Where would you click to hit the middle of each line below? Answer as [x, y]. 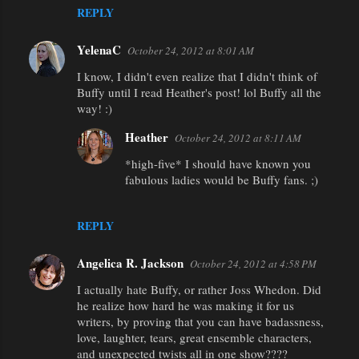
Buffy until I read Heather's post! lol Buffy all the [199, 92]
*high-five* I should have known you [218, 163]
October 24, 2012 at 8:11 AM [238, 137]
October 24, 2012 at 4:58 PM [253, 263]
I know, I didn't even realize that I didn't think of [197, 76]
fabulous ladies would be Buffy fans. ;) [222, 179]
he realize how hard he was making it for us [186, 305]
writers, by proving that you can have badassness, [200, 321]
